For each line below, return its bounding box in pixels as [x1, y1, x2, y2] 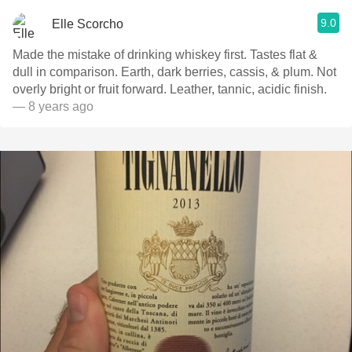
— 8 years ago [13, 100, 93, 113]
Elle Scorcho [52, 16, 123, 31]
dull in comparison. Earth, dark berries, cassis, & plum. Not [13, 65, 336, 79]
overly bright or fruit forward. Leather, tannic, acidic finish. [13, 82, 327, 96]
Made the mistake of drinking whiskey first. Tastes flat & [13, 48, 317, 61]
